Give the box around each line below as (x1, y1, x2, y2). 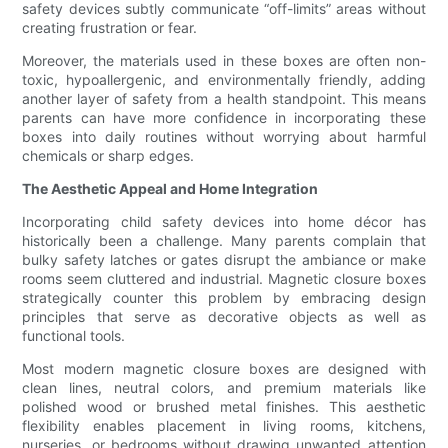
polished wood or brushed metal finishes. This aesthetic (22, 398, 426, 416)
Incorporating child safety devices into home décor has (22, 213, 426, 231)
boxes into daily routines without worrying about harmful (22, 128, 426, 146)
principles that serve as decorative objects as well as (22, 308, 426, 326)
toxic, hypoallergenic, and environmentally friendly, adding (22, 71, 426, 89)
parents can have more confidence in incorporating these (22, 109, 426, 127)
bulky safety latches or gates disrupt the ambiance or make (22, 251, 426, 269)
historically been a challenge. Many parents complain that (22, 232, 426, 250)
